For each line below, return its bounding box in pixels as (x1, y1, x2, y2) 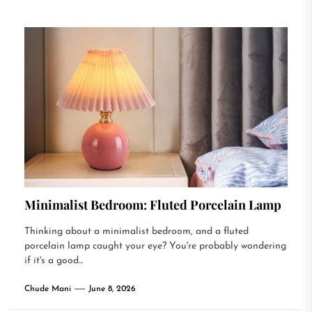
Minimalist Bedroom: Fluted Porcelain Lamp (24, 196, 281, 213)
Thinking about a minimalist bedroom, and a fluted (24, 226, 249, 237)
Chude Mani (24, 285, 71, 293)
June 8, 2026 (88, 285, 136, 293)
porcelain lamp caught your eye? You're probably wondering (24, 241, 286, 251)
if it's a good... (24, 256, 83, 266)
